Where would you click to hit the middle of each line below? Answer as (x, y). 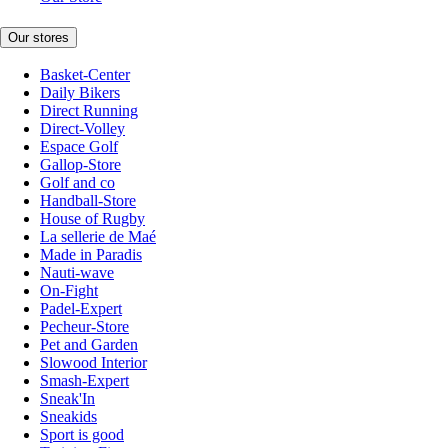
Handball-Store (88, 201)
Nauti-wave (77, 273)
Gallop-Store (80, 165)
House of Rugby (92, 219)
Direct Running (89, 111)
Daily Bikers (80, 93)
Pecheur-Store (84, 327)
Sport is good (82, 435)
